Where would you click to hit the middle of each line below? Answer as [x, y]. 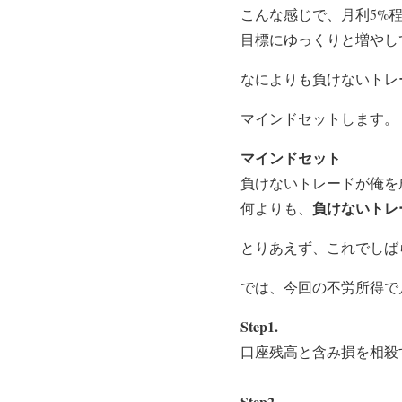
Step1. [259, 327]
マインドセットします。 [319, 118]
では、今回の [284, 287]
